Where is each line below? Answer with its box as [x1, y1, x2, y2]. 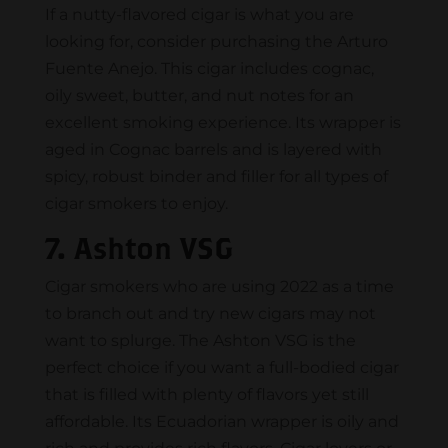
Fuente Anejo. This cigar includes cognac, [44, 59, 374, 79]
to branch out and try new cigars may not [44, 304, 376, 324]
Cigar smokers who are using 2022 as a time [44, 277, 394, 297]
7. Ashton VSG [44, 230, 233, 266]
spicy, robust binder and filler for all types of [44, 167, 388, 187]
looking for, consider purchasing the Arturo [44, 32, 388, 52]
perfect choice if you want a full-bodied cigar [44, 358, 399, 378]
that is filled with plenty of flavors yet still [44, 385, 369, 405]
